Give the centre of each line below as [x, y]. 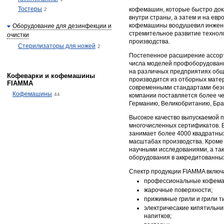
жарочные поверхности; [178, 190]
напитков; [158, 216]
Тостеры [30, 9]
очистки [18, 35]
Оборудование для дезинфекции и [62, 26]
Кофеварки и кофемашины [51, 76]
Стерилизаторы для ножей [57, 46]
